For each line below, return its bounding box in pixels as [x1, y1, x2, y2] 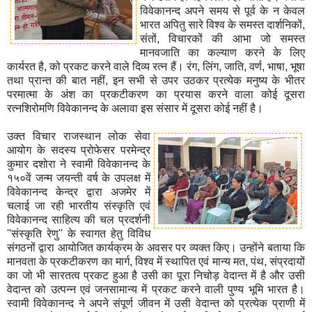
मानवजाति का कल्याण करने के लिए [140, 46, 305, 58]
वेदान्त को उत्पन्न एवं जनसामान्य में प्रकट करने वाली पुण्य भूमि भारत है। [7, 283, 305, 295]
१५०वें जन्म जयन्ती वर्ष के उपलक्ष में [7, 171, 150, 184]
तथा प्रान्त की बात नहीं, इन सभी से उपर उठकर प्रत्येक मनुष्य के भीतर [7, 74, 305, 86]
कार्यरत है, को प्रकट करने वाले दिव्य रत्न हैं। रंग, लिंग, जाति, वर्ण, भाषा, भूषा [7, 60, 305, 72]
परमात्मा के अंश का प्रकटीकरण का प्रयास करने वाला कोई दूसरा [7, 88, 305, 100]
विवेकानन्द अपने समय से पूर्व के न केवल [140, 4, 305, 17]
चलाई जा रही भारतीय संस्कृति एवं [7, 199, 150, 212]
